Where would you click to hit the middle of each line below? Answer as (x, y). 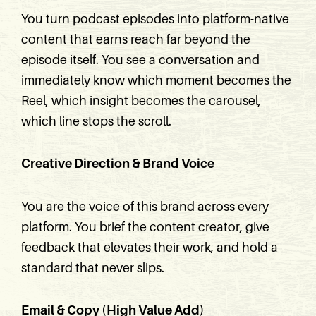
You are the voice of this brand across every (145, 206)
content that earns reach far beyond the (136, 39)
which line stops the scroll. (96, 121)
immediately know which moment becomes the (156, 80)
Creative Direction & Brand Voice (118, 164)
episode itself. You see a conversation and (140, 60)
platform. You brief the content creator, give (145, 227)
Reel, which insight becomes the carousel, (141, 101)
